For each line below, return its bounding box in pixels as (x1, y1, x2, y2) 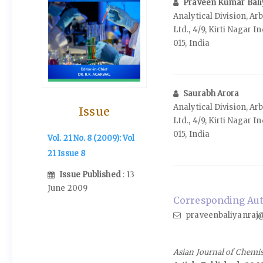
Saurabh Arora (183, 88, 240, 99)
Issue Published (59, 170, 123, 180)
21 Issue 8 (48, 148, 85, 159)
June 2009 (48, 183, 87, 194)
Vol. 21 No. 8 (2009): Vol (48, 133, 135, 143)
